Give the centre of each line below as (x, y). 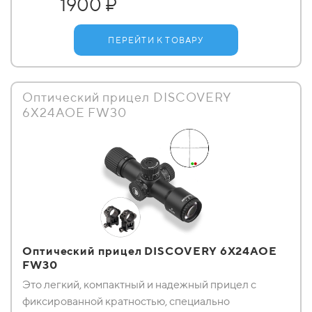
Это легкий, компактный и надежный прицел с (139, 284)
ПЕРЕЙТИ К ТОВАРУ (156, 40)
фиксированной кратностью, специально (126, 301)
